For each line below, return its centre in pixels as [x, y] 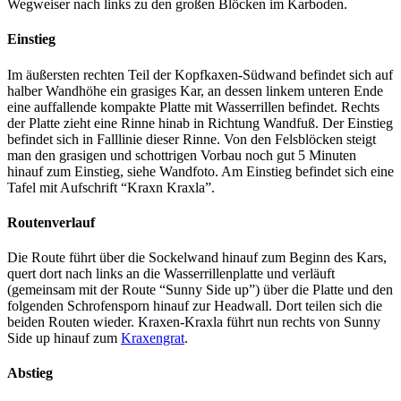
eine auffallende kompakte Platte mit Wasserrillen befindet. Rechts [193, 107]
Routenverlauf [51, 222]
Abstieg [30, 373]
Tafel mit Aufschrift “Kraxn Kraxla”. [111, 187]
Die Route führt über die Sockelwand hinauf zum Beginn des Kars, [197, 258]
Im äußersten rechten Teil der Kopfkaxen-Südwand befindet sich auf [200, 74]
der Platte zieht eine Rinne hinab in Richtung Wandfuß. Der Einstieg [200, 123]
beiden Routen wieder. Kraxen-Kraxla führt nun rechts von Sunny [194, 322]
